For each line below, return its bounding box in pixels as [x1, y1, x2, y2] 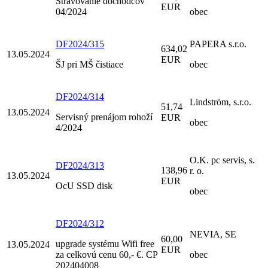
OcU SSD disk [56, 180, 112, 191]
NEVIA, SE [190, 229, 236, 239]
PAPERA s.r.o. [190, 38, 246, 49]
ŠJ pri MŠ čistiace [56, 59, 123, 69]
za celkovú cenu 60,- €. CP [56, 249, 157, 260]
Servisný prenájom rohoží [56, 111, 153, 122]
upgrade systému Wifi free [56, 238, 154, 249]
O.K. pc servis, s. [190, 154, 255, 165]
